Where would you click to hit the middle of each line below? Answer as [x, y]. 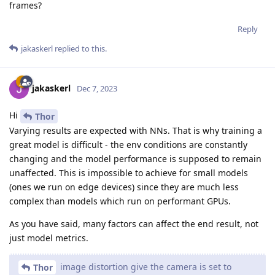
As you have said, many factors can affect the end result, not [134, 223]
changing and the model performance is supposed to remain [135, 158]
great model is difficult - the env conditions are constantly [128, 144]
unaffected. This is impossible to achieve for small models [129, 172]
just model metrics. [49, 238]
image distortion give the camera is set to [145, 266]
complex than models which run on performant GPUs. [120, 201]
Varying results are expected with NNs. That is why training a [136, 130]
